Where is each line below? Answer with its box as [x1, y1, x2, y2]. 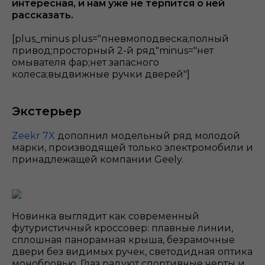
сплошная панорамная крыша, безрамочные [12, 234, 235, 246]
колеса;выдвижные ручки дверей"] [12, 69, 190, 80]
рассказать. [12, 9, 73, 21]
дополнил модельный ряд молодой [55, 130, 240, 142]
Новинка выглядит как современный [12, 211, 199, 222]
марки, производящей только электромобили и [12, 142, 253, 154]
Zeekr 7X [12, 130, 55, 142]
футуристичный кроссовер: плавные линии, [12, 222, 233, 234]
